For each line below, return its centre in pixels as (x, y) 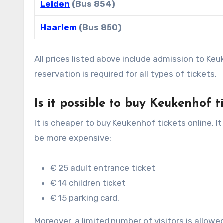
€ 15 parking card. (85, 197)
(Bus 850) (100, 27)
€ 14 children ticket (88, 182)
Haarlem (59, 27)
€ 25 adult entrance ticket (103, 167)
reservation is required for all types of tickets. (125, 73)
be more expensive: (73, 138)
